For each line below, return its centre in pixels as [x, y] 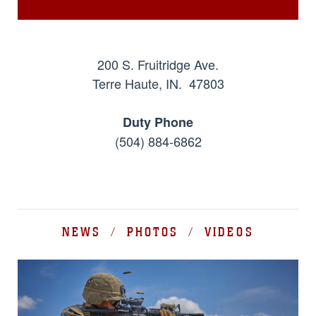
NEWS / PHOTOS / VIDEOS [158, 232]
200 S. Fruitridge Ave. [158, 65]
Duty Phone [158, 122]
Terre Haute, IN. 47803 [158, 84]
